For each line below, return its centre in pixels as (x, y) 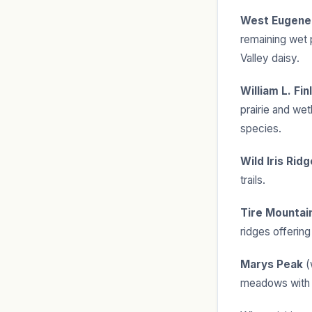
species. (261, 129)
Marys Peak (272, 265)
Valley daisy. (270, 58)
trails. (253, 180)
